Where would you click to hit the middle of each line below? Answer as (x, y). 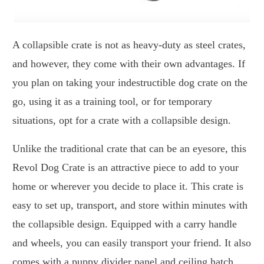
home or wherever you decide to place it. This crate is (128, 187)
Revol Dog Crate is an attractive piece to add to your (126, 168)
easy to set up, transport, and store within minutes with (130, 205)
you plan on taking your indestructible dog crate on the (130, 83)
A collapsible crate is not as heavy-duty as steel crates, (129, 45)
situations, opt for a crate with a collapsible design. (122, 121)
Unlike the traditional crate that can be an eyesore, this (129, 149)
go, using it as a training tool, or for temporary (112, 102)
